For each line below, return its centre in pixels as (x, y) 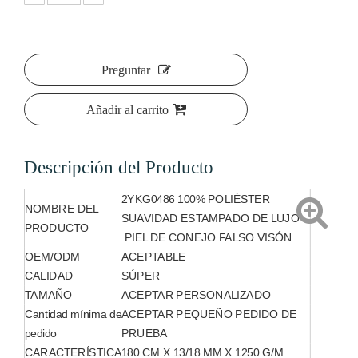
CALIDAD (49, 275)
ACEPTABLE (154, 256)
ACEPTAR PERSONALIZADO (196, 294)
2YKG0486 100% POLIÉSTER (196, 199)
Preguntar (125, 70)
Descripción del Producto (119, 167)
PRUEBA (145, 333)
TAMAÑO (48, 294)
